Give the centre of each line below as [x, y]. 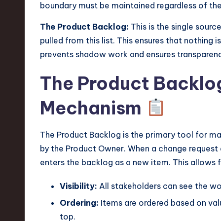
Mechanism [93, 108]
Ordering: [79, 203]
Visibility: [78, 186]
